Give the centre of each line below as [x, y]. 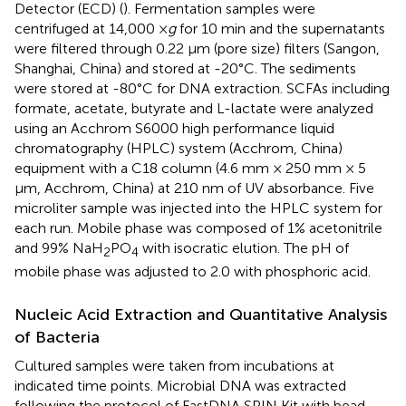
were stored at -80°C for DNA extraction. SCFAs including [202, 89]
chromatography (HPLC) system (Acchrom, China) [179, 149]
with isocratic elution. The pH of [244, 248]
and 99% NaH [59, 248]
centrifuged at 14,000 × [91, 29]
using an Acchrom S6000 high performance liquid [174, 129]
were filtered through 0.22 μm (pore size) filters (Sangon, [197, 49]
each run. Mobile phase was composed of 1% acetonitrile [198, 228]
